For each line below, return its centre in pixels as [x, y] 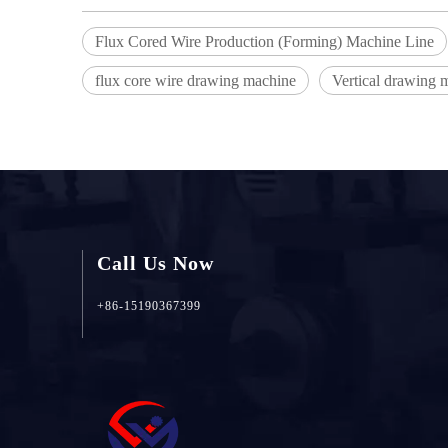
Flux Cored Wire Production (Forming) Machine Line [264, 41]
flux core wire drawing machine [195, 80]
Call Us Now [155, 263]
